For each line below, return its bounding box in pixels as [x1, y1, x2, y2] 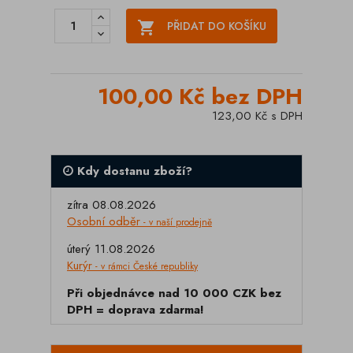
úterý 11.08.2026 [67, 240, 155, 258]
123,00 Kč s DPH [212, 107, 303, 124]
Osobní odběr [67, 213, 140, 230]
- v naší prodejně [140, 215, 212, 229]
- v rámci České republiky [92, 259, 198, 273]
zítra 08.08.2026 [67, 196, 156, 214]
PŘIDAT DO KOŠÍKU [167, 18, 266, 34]
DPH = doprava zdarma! [67, 301, 204, 318]
